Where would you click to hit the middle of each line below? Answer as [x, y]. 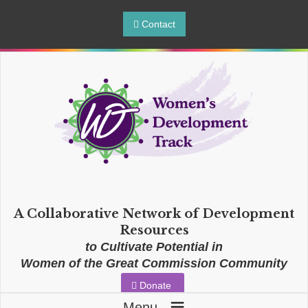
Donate [155, 285]
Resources [154, 230]
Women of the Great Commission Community [154, 263]
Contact [157, 24]
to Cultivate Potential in [154, 247]
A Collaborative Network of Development [154, 214]
